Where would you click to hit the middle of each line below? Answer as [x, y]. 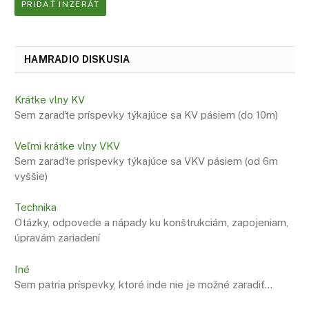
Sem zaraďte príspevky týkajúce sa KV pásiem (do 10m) [146, 115]
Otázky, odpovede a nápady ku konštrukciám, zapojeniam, [151, 223]
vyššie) [31, 177]
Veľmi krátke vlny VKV [67, 146]
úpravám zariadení [57, 238]
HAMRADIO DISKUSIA [77, 60]
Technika [36, 208]
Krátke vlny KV [50, 100]
